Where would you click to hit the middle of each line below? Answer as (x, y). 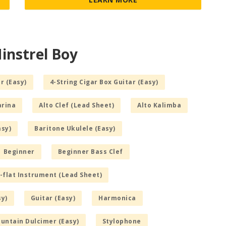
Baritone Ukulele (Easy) (75, 128)
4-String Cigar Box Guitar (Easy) (104, 82)
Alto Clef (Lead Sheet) (76, 105)
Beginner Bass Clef (90, 151)
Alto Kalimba (159, 105)
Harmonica (117, 198)
